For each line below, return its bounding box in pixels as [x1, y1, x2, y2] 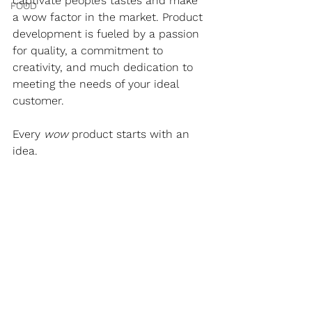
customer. [13, 94, 64, 107]
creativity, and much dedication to [13, 61, 196, 74]
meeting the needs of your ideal [13, 77, 182, 91]
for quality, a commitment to [13, 44, 166, 57]
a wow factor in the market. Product [13, 10, 206, 24]
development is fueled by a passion [13, 27, 203, 40]
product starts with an [72, 127, 193, 141]
